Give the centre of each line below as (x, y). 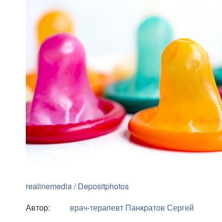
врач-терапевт (97, 207)
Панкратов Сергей (160, 207)
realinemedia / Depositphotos (77, 186)
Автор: (38, 207)
